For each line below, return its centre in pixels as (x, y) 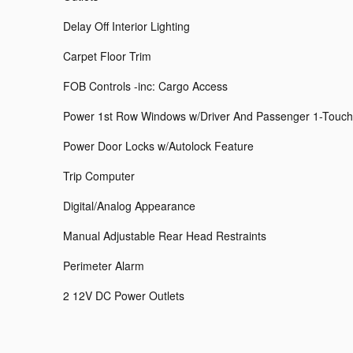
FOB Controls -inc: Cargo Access (145, 86)
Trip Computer (99, 176)
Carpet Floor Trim (107, 56)
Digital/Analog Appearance (129, 206)
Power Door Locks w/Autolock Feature (158, 146)
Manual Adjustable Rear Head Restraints (165, 236)
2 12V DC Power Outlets (124, 296)
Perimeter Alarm (104, 266)
